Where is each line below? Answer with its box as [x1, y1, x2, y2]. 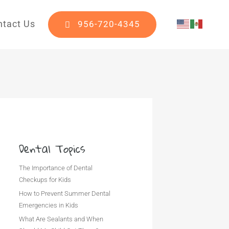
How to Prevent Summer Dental [19, 190, 111, 197]
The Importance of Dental [19, 164, 93, 172]
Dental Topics [19, 138, 86, 159]
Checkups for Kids [19, 176, 72, 184]
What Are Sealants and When [19, 215, 104, 223]
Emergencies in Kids [19, 201, 79, 209]
